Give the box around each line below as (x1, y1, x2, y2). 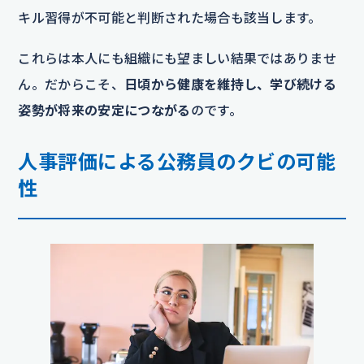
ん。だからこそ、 (18, 76, 124, 93)
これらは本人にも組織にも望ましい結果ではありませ (18, 50, 337, 67)
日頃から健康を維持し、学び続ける (123, 76, 337, 93)
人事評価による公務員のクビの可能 (18, 149, 336, 174)
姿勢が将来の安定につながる (18, 102, 191, 119)
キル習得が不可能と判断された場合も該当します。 (18, 10, 322, 26)
